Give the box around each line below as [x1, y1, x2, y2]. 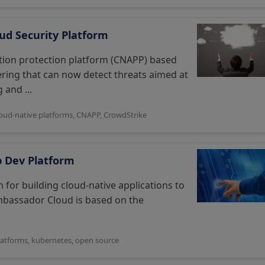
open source [75, 235, 119, 245]
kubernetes [31, 235, 72, 245]
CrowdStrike [104, 109, 147, 120]
